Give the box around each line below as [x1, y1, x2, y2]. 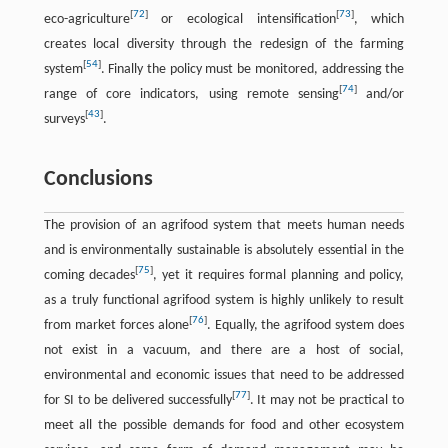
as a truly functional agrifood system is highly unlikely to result [43, 292, 405, 308]
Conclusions [43, 167, 153, 191]
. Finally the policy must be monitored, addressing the [100, 61, 405, 77]
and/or [357, 86, 405, 102]
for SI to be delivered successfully [43, 392, 232, 408]
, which [353, 11, 405, 27]
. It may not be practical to [249, 392, 405, 408]
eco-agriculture [43, 11, 130, 27]
